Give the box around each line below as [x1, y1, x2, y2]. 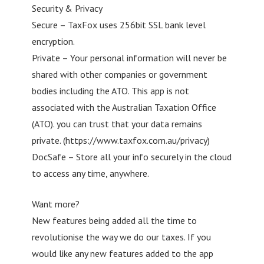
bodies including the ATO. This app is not [31, 84, 189, 97]
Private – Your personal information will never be [31, 51, 227, 64]
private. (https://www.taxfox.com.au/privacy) [31, 134, 210, 146]
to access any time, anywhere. [31, 167, 149, 179]
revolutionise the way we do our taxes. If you [31, 230, 211, 243]
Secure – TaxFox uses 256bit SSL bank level [31, 18, 206, 31]
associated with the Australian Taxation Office [31, 101, 216, 113]
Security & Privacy [31, 2, 103, 14]
